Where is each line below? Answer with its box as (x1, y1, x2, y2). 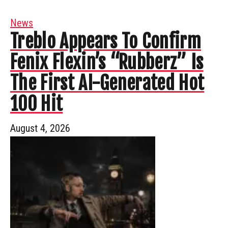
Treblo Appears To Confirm (10, 30, 202, 53)
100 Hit (10, 92, 63, 116)
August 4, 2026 (10, 122, 70, 134)
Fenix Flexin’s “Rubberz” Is (10, 50, 204, 74)
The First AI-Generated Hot (10, 71, 205, 95)
